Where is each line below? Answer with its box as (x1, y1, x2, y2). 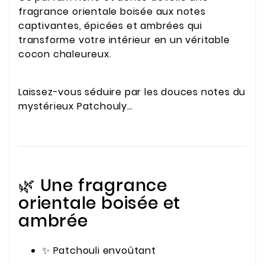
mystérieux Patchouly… (18, 99, 133, 113)
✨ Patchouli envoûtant (42, 243, 156, 257)
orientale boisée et (18, 192, 181, 215)
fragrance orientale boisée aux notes (18, 5, 206, 19)
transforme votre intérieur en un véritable (18, 33, 230, 47)
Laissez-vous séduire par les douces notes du (18, 85, 246, 99)
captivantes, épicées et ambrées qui (18, 19, 202, 33)
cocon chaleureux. (18, 47, 112, 62)
